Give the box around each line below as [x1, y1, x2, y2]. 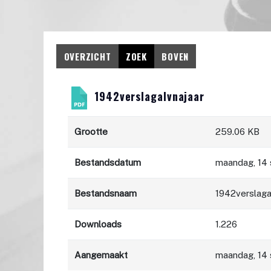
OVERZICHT [64, 49, 111, 63]
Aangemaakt [74, 250, 128, 261]
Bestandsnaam [74, 188, 137, 199]
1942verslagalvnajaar [91, 88, 205, 105]
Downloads [74, 219, 122, 230]
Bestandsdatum [74, 157, 142, 168]
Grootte [74, 126, 108, 137]
